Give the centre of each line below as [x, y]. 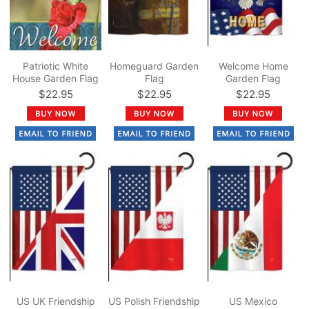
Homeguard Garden [154, 66]
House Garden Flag [56, 78]
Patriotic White [56, 66]
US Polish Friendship [154, 301]
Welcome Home [253, 66]
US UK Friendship [56, 301]
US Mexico [253, 301]
